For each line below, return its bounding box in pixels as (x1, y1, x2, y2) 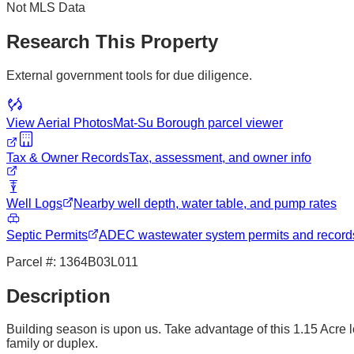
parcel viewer (205, 115, 283, 130)
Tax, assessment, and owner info (129, 150, 311, 164)
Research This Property (6, 30, 218, 52)
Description (6, 284, 111, 307)
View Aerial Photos (6, 115, 113, 130)
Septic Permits (6, 228, 88, 242)
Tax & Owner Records (6, 150, 129, 164)
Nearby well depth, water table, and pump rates (73, 196, 337, 210)
